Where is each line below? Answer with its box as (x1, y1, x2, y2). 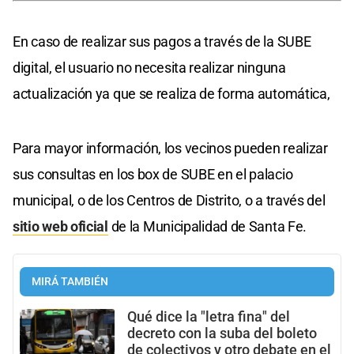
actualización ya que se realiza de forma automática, (13, 85, 330, 102)
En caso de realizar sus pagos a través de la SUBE (13, 32, 311, 50)
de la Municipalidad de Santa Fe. (107, 217, 307, 235)
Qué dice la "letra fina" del (127, 308, 290, 325)
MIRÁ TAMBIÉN (32, 274, 108, 288)
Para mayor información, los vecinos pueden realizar (13, 139, 328, 156)
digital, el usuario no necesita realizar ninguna (13, 58, 286, 76)
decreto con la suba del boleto (127, 325, 317, 341)
